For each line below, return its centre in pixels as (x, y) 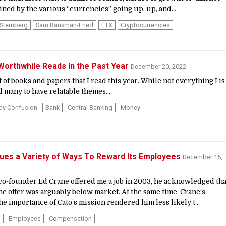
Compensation (70, 219)
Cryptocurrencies (145, 25)
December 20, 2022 (158, 66)
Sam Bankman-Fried (65, 25)
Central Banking (90, 107)
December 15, (203, 157)
